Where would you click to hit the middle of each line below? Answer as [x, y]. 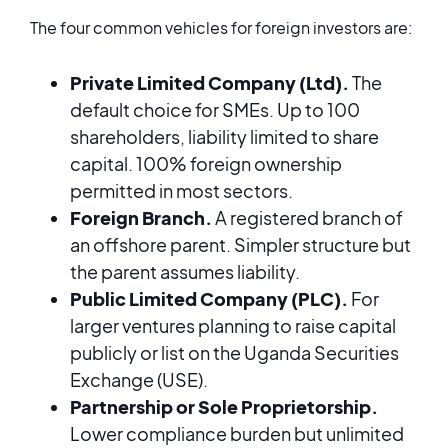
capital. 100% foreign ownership [206, 163]
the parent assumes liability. [185, 271]
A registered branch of [307, 217]
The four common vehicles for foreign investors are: [221, 27]
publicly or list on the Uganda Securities [234, 352]
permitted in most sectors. [181, 190]
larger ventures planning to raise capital [233, 325]
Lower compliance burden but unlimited [237, 433]
